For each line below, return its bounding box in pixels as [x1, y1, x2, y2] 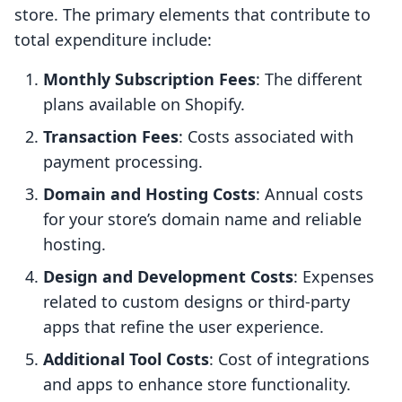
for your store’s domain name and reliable [43, 208, 362, 231]
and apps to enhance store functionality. [43, 373, 351, 396]
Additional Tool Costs [43, 348, 209, 371]
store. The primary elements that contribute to [14, 4, 371, 26]
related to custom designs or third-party [43, 291, 350, 313]
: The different [256, 68, 363, 91]
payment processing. [43, 151, 203, 173]
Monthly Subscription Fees [43, 68, 256, 91]
